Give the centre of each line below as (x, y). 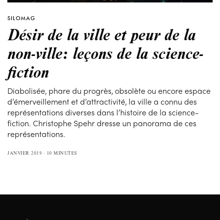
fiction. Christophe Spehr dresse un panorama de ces (102, 123)
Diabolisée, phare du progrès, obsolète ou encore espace (109, 90)
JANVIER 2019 (25, 153)
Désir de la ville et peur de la (102, 34)
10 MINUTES (62, 153)
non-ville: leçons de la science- (105, 52)
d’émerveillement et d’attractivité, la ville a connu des (102, 101)
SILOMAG (21, 18)
